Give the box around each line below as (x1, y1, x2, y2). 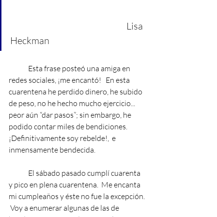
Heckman (10, 34, 49, 46)
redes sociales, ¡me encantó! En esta (9, 75, 131, 85)
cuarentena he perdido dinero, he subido (9, 87, 144, 96)
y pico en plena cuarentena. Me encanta (9, 180, 142, 189)
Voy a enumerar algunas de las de (9, 203, 121, 213)
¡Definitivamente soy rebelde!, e (9, 133, 117, 143)
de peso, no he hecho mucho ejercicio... (9, 98, 137, 108)
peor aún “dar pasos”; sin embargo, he (9, 110, 133, 120)
